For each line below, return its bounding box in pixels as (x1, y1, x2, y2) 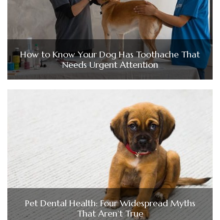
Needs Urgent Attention (62, 59, 158, 71)
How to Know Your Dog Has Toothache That (20, 49, 200, 60)
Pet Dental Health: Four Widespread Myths (25, 197, 195, 209)
